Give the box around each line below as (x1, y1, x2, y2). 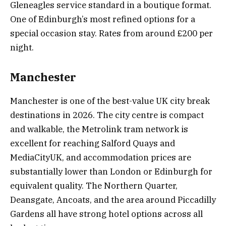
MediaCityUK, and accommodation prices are (10, 151, 191, 163)
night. (10, 41, 34, 53)
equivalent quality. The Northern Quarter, (10, 180, 178, 191)
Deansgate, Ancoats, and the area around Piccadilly (10, 194, 216, 205)
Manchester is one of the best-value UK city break (10, 95, 210, 106)
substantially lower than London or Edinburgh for (10, 165, 212, 177)
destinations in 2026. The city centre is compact (10, 109, 204, 121)
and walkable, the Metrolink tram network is (10, 123, 188, 135)
